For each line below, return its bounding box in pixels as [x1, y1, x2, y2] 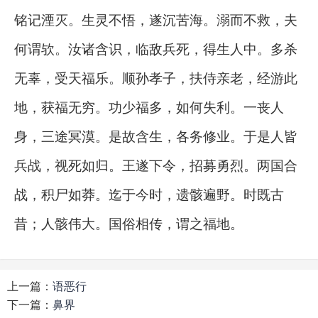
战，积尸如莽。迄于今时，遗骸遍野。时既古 [14, 185, 284, 203]
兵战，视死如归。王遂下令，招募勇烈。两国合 [14, 156, 297, 174]
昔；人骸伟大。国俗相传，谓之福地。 [14, 214, 243, 232]
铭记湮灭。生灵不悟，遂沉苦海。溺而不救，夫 [14, 11, 297, 28]
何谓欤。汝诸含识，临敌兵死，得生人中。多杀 [14, 40, 297, 57]
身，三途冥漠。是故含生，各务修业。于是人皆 [14, 127, 297, 145]
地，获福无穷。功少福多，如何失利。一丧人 [14, 98, 284, 116]
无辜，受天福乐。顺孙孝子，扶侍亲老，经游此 [14, 69, 297, 87]
